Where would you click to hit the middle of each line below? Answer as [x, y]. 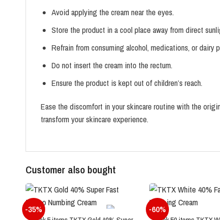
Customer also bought [71, 170]
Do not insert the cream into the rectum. [112, 66]
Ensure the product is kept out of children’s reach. [127, 83]
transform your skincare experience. [95, 120]
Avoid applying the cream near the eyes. [112, 13]
